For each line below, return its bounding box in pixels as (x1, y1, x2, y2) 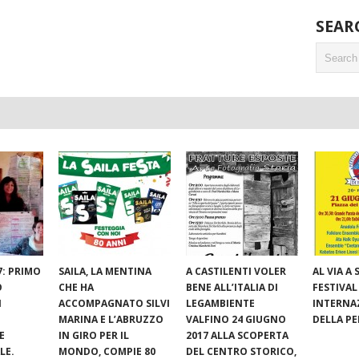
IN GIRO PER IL (58, 329, 130, 343)
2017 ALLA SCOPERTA (185, 329, 288, 343)
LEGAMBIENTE (185, 296, 255, 311)
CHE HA (58, 280, 95, 295)
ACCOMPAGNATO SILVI (58, 296, 171, 311)
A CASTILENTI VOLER (185, 264, 286, 279)
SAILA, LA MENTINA (58, 264, 152, 279)
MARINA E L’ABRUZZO (58, 313, 164, 327)
